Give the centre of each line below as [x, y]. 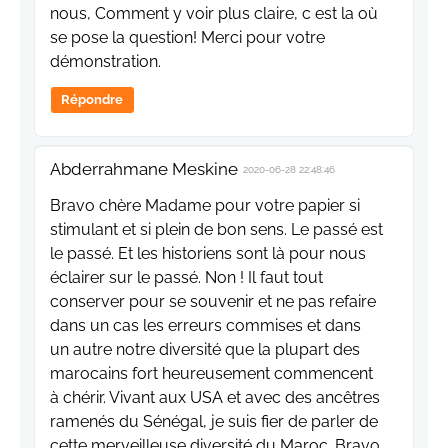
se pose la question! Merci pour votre [187, 38]
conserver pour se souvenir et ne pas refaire [213, 302]
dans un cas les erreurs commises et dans [205, 326]
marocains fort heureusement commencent [211, 374]
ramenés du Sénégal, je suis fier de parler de [214, 422]
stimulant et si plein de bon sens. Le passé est [216, 230]
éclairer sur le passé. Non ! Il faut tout [186, 278]
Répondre [92, 100]
